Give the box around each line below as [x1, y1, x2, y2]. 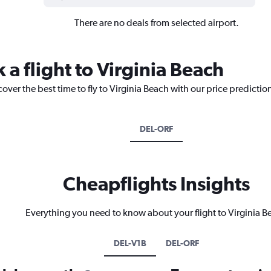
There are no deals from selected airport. [74, 16, 239, 28]
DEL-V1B [114, 238, 146, 248]
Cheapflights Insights [63, 172, 250, 195]
